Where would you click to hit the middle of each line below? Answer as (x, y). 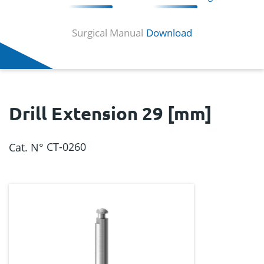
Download (169, 33)
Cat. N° (26, 147)
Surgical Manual (108, 33)
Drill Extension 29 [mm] (110, 113)
